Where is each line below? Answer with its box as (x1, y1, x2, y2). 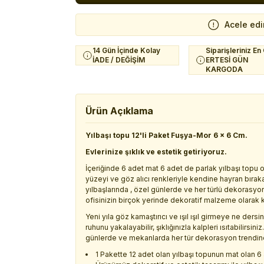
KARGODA (206, 65, 243, 74)
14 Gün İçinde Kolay (93, 46, 160, 55)
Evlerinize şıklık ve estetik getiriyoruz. (85, 147, 227, 156)
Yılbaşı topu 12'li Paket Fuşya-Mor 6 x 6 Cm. (85, 131, 247, 140)
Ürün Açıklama (85, 105, 153, 117)
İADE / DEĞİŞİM (93, 55, 145, 64)
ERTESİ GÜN (206, 55, 248, 64)
